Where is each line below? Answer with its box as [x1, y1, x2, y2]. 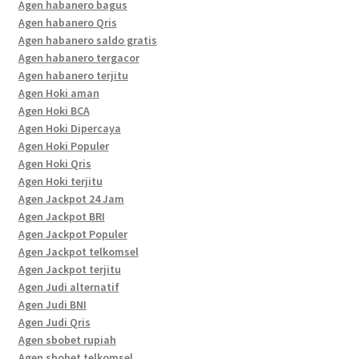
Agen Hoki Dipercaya [18, 120, 121, 135]
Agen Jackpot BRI [18, 208, 105, 224]
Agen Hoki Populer [18, 138, 109, 153]
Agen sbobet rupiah [18, 332, 116, 347]
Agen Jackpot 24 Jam [18, 191, 124, 206]
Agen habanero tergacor [18, 50, 139, 65]
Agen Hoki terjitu [18, 173, 103, 188]
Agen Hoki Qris [18, 155, 91, 171]
